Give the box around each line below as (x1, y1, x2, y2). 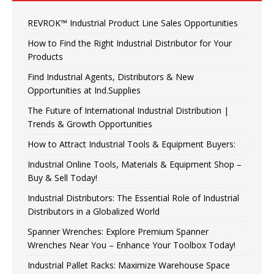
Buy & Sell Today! (28, 172, 97, 184)
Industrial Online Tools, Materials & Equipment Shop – (28, 158, 242, 171)
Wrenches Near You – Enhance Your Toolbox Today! (28, 239, 235, 251)
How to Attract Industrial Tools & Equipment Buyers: (28, 138, 235, 150)
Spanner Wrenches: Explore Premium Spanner (28, 226, 209, 238)
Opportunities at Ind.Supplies (28, 84, 141, 97)
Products (28, 51, 63, 63)
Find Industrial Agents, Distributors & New (28, 71, 194, 83)
